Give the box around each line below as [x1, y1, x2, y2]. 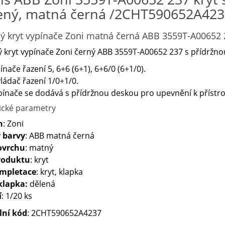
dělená [27, 178, 55, 189]
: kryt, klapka [36, 166, 83, 177]
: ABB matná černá [25, 130, 94, 141]
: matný [25, 142, 53, 153]
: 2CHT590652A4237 [27, 207, 101, 218]
